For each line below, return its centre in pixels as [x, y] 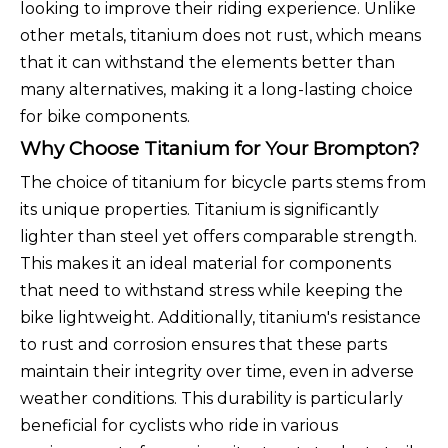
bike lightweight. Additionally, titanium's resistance [220, 318]
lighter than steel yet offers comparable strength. [218, 237]
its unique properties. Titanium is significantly [199, 210]
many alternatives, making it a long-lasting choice [216, 90]
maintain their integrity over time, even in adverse [217, 372]
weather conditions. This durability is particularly [211, 399]
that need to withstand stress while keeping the [211, 291]
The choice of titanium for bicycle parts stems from [223, 183]
